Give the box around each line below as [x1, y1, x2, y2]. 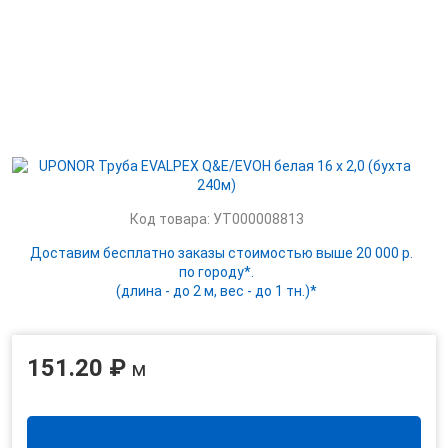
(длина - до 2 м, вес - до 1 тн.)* [116, 283, 317, 299]
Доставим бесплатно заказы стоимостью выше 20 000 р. [30, 245, 413, 261]
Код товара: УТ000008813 [129, 211, 304, 227]
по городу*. [179, 264, 254, 280]
